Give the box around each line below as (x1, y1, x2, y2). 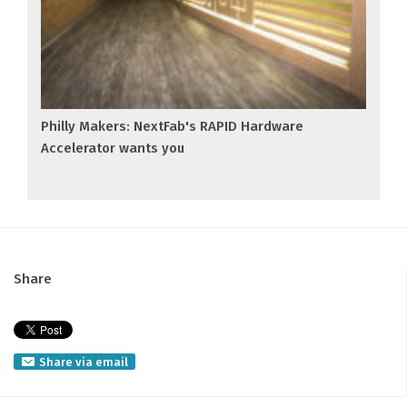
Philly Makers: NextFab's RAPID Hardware (41, 118, 303, 135)
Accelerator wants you (41, 140, 184, 157)
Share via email (39, 355, 128, 370)
